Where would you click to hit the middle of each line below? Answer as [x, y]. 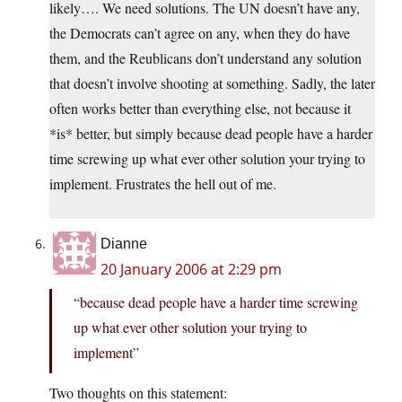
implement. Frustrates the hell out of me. [163, 184]
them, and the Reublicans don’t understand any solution [205, 58]
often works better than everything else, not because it [200, 109]
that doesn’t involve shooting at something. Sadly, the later [212, 83]
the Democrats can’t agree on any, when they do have [200, 33]
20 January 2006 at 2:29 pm [191, 270]
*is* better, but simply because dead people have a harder [211, 134]
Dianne [124, 244]
